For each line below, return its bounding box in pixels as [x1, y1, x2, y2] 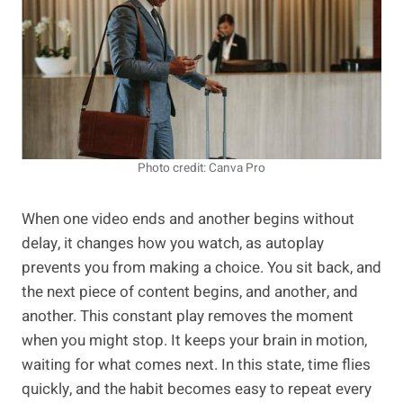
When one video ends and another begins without [22, 208, 354, 231]
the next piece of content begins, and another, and [22, 281, 358, 304]
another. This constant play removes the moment [22, 305, 354, 328]
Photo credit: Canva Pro [138, 159, 265, 178]
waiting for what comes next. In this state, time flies [22, 354, 371, 377]
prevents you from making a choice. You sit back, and [22, 256, 381, 280]
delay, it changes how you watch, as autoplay [22, 232, 324, 255]
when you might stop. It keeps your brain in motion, [22, 329, 367, 353]
